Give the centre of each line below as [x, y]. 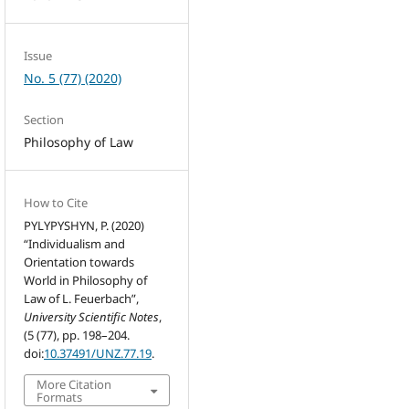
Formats [60, 398]
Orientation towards [79, 262]
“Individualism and [75, 244]
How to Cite [56, 203]
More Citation [74, 385]
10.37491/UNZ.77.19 [98, 354]
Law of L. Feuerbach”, [82, 299]
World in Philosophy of [86, 281]
